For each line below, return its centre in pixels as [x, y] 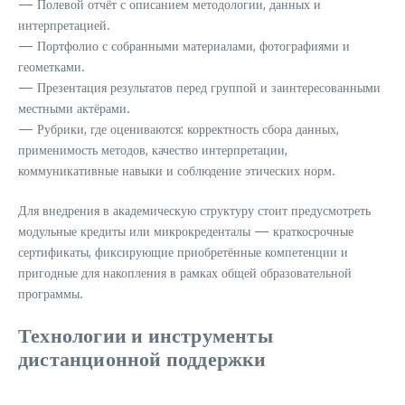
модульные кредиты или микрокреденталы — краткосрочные [186, 231]
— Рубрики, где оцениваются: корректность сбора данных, [179, 129]
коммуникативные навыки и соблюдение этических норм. [177, 170]
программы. [51, 293]
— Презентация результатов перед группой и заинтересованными [199, 87]
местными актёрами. [74, 108]
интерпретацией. [64, 25]
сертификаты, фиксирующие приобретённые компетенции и [183, 252]
